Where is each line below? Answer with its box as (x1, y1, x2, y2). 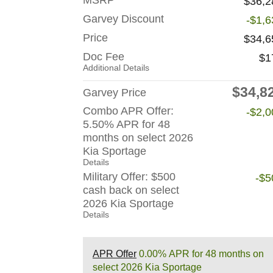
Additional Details (83, 63, 149, 73)
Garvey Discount (83, 13, 164, 26)
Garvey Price (83, 87, 146, 99)
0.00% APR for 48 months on (136, 249, 264, 260)
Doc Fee (83, 51, 124, 63)
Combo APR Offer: (83, 105, 174, 118)
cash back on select (83, 184, 179, 197)
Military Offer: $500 (83, 171, 175, 183)
